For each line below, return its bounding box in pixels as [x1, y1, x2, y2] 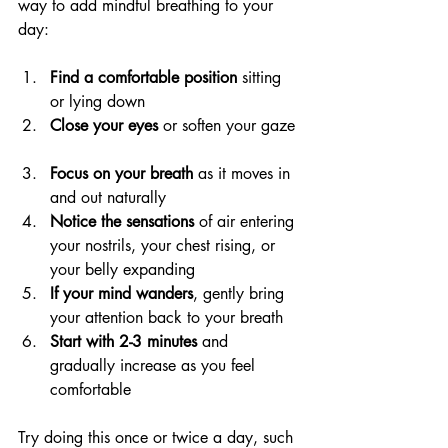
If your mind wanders [50, 283, 193, 305]
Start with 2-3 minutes [50, 331, 197, 353]
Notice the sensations [50, 211, 194, 233]
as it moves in [193, 163, 295, 185]
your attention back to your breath [50, 307, 293, 329]
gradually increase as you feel [50, 355, 260, 377]
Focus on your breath [50, 163, 193, 185]
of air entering [194, 211, 299, 233]
